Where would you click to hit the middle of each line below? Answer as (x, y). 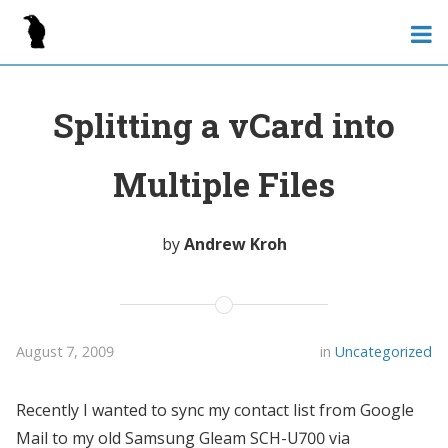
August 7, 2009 (65, 352)
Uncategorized (383, 352)
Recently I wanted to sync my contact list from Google (215, 410)
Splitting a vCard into (224, 125)
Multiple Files (224, 184)
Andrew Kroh (235, 244)
